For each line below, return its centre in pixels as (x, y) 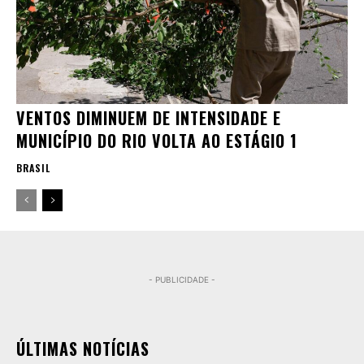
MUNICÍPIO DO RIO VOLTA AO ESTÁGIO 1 (157, 141)
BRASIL (33, 168)
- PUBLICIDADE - (182, 280)
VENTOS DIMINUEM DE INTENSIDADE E (149, 118)
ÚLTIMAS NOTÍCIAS (83, 349)
